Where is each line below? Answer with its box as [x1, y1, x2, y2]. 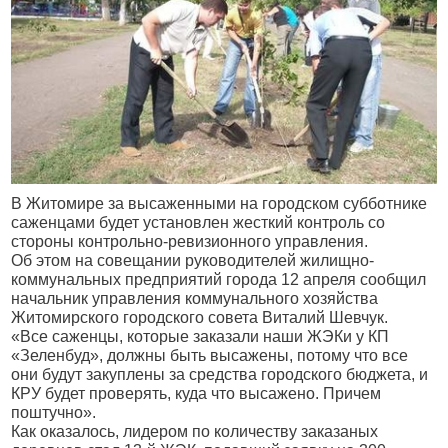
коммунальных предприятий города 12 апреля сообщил [11, 270, 427, 288]
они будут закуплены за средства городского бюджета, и [11, 365, 429, 383]
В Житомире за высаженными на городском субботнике [11, 194, 428, 212]
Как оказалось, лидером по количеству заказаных [11, 422, 379, 440]
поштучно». [11, 403, 97, 421]
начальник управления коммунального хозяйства [11, 289, 379, 307]
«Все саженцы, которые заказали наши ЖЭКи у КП [11, 327, 390, 345]
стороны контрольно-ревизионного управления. [11, 232, 369, 250]
